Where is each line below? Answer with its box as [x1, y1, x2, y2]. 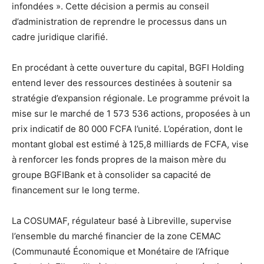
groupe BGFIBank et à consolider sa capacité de [12, 169, 211, 181]
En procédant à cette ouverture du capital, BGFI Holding [12, 62, 244, 74]
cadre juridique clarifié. [12, 31, 108, 43]
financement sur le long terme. [12, 184, 140, 196]
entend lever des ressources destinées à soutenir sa [12, 77, 232, 89]
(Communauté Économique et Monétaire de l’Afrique [12, 246, 229, 258]
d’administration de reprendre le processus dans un [12, 16, 227, 28]
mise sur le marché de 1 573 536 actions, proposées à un [12, 108, 250, 120]
